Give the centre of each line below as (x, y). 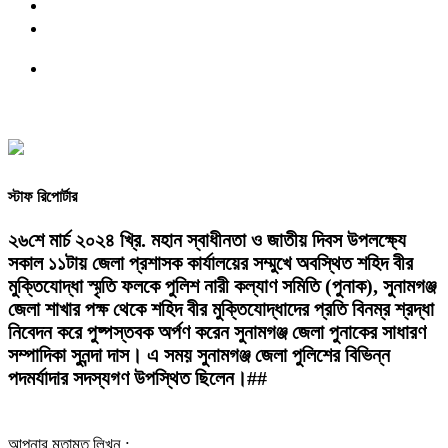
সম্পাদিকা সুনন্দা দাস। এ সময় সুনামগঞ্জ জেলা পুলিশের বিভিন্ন (199, 355)
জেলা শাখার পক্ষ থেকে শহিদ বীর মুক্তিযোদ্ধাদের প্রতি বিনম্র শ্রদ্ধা (221, 309)
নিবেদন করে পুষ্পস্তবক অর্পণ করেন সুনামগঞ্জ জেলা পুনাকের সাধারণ (217, 332)
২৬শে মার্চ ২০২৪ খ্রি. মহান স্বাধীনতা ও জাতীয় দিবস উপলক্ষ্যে (207, 240)
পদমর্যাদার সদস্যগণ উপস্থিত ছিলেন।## (137, 378)
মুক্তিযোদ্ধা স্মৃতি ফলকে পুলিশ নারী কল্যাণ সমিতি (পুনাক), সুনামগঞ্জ (222, 286)
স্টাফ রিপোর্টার (42, 196)
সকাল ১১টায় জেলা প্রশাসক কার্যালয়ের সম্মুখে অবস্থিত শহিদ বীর (210, 263)
